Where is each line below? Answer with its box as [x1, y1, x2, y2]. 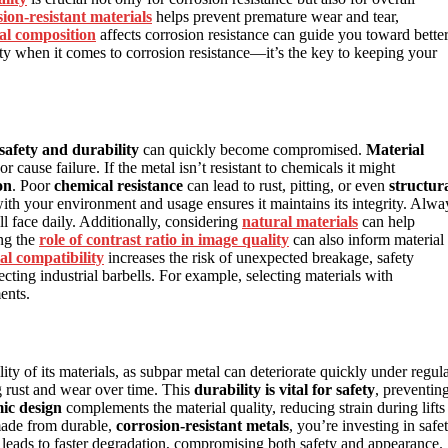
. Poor [12, 176, 54, 194]
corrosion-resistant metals [116, 417, 289, 435]
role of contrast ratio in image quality [39, 230, 289, 248]
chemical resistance [54, 176, 183, 194]
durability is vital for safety [194, 381, 375, 399]
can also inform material [289, 230, 444, 248]
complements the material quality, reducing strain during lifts [62, 399, 445, 417]
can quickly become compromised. [139, 140, 366, 158]
